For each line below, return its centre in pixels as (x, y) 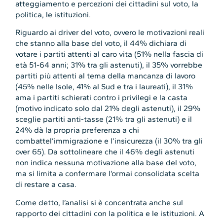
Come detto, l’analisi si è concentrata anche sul (99, 202)
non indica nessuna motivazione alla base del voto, (106, 163)
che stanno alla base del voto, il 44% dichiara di (101, 43)
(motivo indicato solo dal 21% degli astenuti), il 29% (108, 109)
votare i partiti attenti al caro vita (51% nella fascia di (110, 54)
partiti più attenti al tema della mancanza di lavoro (106, 76)
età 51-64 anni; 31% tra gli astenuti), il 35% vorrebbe (109, 65)
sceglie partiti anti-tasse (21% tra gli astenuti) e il (104, 119)
